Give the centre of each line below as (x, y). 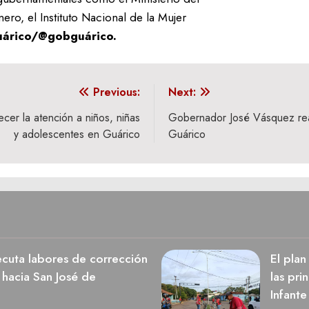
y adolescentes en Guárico (77, 134)
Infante (288, 294)
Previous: (117, 92)
